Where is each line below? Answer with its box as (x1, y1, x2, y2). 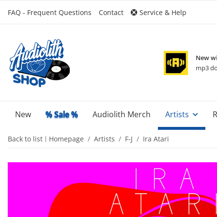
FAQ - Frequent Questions (8, 7, 92, 17)
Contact (99, 7, 124, 17)
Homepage (49, 134, 84, 143)
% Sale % (46, 109, 78, 120)
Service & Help (138, 7, 186, 17)
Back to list (8, 134, 43, 143)
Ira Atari (143, 134, 169, 143)
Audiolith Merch (93, 109, 151, 120)
